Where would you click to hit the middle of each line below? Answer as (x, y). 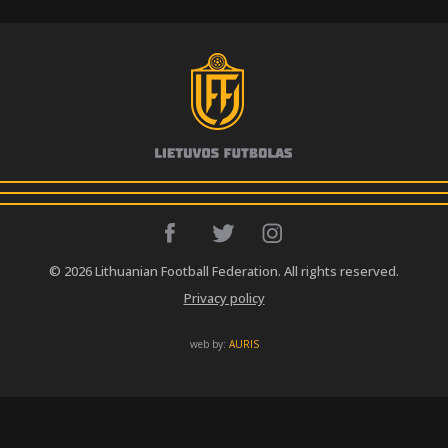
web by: (209, 343)
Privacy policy (224, 297)
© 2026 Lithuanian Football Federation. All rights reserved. (224, 270)
